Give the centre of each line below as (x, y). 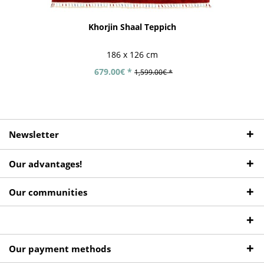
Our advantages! (45, 164)
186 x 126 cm (132, 54)
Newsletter (34, 135)
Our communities (48, 192)
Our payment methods (60, 249)
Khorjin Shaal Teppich (132, 27)
